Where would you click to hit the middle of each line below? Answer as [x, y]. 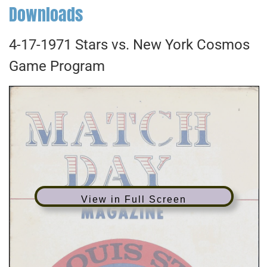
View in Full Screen [134, 199]
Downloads [46, 15]
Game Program [57, 66]
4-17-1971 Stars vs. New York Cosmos [129, 45]
